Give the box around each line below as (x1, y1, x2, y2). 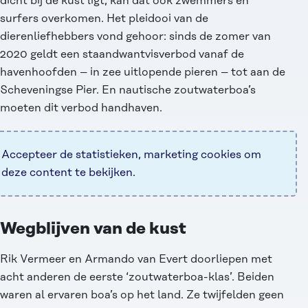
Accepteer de (1, 148, 76, 162)
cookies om (198, 148, 261, 162)
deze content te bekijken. (1, 166, 135, 179)
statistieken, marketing (76, 148, 198, 162)
